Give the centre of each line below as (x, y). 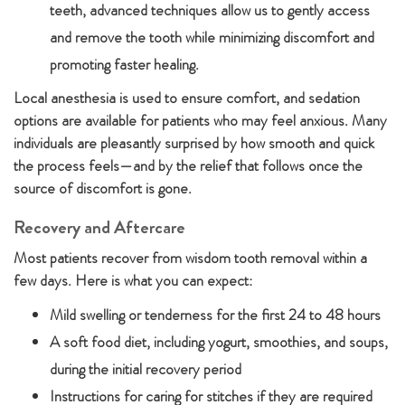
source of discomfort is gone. (103, 188)
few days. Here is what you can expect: (133, 280)
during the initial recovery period (146, 369)
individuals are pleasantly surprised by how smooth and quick (194, 143)
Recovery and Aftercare (99, 227)
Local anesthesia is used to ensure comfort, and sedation (187, 98)
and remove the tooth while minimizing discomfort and (212, 37)
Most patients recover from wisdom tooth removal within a (190, 258)
